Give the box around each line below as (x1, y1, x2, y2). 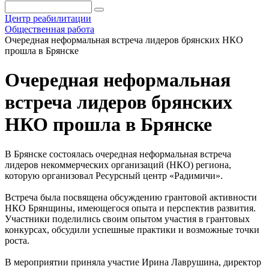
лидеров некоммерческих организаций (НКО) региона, (5, 159, 231, 170)
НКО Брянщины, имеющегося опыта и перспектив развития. (5, 202, 256, 213)
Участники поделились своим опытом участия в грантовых (5, 213, 250, 224)
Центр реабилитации (5, 13, 91, 23)
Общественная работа (5, 24, 94, 34)
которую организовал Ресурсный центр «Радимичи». (5, 170, 223, 181)
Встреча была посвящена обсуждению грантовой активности (5, 192, 257, 202)
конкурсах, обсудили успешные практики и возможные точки (5, 224, 259, 235)
